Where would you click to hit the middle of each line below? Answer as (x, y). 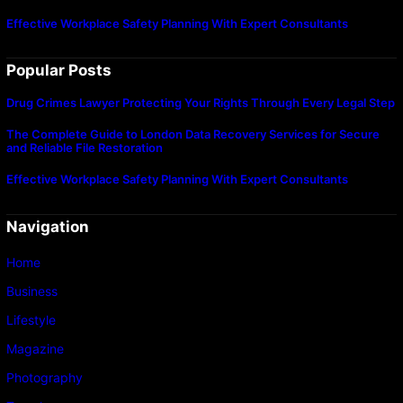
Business (31, 291)
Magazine (35, 349)
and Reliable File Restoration (84, 148)
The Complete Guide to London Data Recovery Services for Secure (193, 134)
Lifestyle (31, 320)
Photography (44, 378)
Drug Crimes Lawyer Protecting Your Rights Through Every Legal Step (200, 103)
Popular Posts (58, 71)
